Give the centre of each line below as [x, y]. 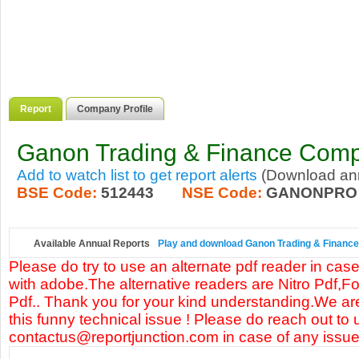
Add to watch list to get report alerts [137, 175]
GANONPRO [312, 193]
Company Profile [115, 109]
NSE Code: [222, 193]
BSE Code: [57, 193]
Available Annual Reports [92, 244]
